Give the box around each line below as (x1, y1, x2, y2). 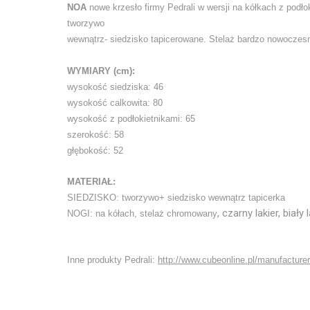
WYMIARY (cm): (67, 66, 135, 76)
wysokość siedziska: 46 (67, 82, 163, 92)
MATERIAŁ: (67, 176, 116, 187)
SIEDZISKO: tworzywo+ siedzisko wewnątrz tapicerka (67, 192, 285, 203)
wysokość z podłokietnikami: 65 (67, 113, 195, 124)
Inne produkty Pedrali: (67, 255, 158, 265)
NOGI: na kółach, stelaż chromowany (67, 208, 217, 219)
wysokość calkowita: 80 (67, 98, 163, 108)
